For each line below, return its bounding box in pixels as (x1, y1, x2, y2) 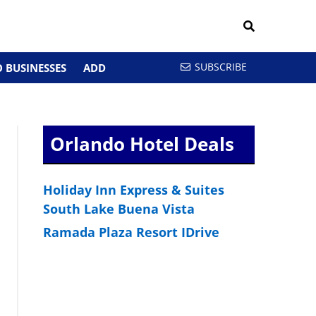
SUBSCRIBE (195, 60, 247, 73)
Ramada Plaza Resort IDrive (43, 224, 220, 241)
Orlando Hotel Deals (50, 131, 235, 157)
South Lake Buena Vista (43, 200, 195, 217)
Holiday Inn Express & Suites (43, 181, 225, 198)
